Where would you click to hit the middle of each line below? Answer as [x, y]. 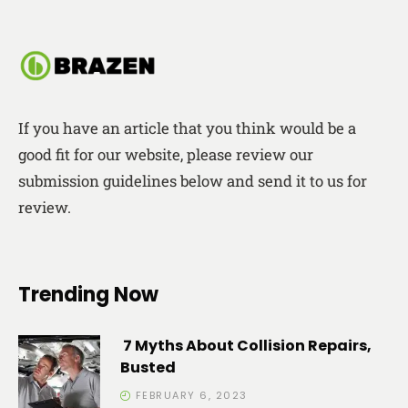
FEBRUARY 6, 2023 [191, 395]
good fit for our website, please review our [166, 154]
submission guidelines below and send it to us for [193, 180]
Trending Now [88, 295]
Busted [149, 367]
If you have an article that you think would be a [187, 127]
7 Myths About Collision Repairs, [246, 346]
